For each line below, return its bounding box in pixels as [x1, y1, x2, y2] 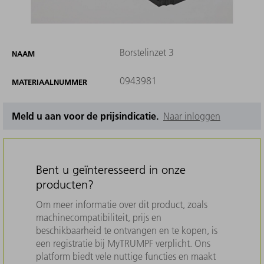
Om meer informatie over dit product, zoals [36, 198, 207, 210]
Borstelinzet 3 [119, 46, 174, 58]
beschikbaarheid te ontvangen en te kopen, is [36, 224, 217, 236]
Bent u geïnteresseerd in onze [36, 162, 186, 177]
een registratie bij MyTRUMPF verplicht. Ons [36, 237, 210, 249]
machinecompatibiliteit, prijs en [36, 211, 161, 223]
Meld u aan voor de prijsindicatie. [12, 109, 163, 122]
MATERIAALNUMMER [12, 77, 87, 87]
